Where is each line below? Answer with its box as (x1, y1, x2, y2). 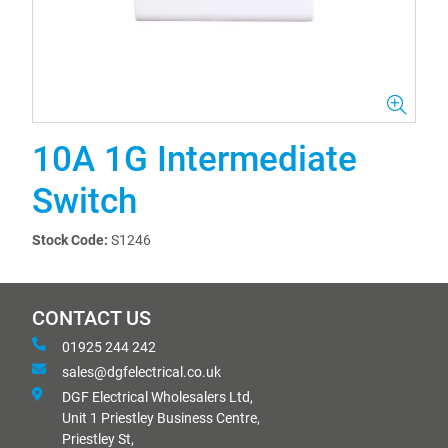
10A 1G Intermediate (32, 139, 357, 180)
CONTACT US (32, 307, 151, 330)
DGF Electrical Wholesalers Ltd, (62, 389, 253, 405)
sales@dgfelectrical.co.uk (62, 364, 221, 380)
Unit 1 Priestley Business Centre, (62, 410, 260, 426)
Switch (32, 181, 137, 222)
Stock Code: (32, 232, 108, 248)
